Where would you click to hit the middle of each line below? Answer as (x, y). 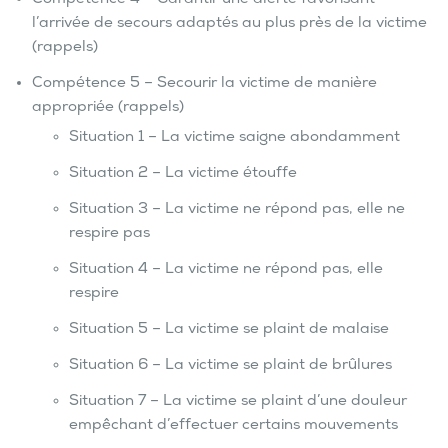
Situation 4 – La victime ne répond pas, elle (225, 270)
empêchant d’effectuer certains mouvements (233, 426)
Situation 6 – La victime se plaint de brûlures (230, 366)
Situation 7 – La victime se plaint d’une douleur (237, 402)
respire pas (109, 234)
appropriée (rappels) (108, 108)
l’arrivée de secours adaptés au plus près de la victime (229, 24)
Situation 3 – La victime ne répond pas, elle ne (236, 210)
